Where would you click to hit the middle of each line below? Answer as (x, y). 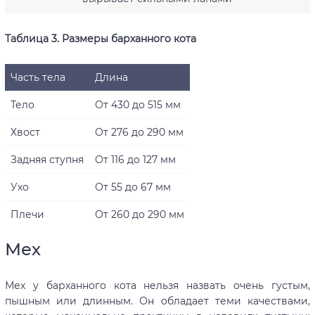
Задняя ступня (47, 159)
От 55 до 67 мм (133, 187)
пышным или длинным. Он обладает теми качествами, (157, 301)
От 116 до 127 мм (135, 159)
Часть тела (38, 77)
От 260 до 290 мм (139, 214)
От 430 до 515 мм (137, 104)
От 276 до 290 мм (139, 132)
